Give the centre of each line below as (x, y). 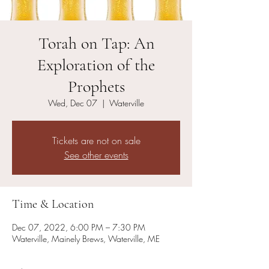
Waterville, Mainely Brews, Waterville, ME (86, 239)
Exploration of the (96, 65)
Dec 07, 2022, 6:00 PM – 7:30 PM (79, 227)
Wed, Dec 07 (73, 103)
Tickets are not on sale (96, 141)
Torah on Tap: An (96, 43)
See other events (96, 155)
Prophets (96, 86)
